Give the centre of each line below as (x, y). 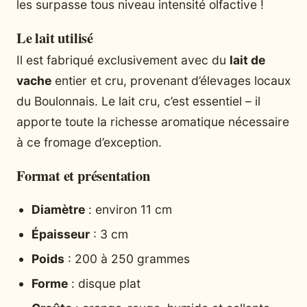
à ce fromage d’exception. (89, 142)
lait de (247, 60)
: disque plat (104, 284)
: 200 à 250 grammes (127, 259)
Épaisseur (61, 234)
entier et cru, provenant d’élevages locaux (171, 80)
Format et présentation (83, 175)
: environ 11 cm (128, 210)
